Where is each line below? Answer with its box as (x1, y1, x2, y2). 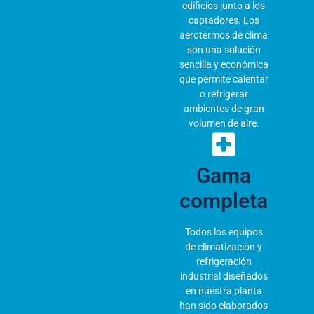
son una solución (186, 43, 261, 55)
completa (179, 188, 268, 213)
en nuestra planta (185, 285, 262, 296)
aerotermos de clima (179, 29, 268, 41)
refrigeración (196, 255, 252, 267)
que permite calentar (179, 73, 268, 85)
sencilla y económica (179, 58, 268, 70)
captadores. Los (188, 14, 259, 26)
